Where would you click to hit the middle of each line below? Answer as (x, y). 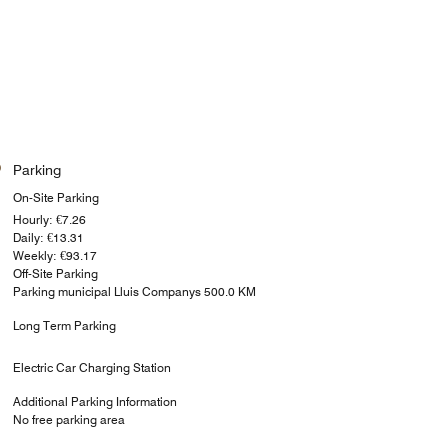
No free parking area (68, 419)
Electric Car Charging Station (91, 367)
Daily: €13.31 (48, 237)
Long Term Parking (64, 325)
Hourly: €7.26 (49, 219)
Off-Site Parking (55, 273)
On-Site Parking (55, 197)
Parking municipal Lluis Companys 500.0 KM (134, 291)
